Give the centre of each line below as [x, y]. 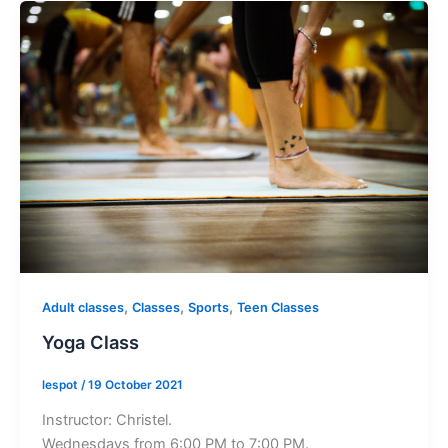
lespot [61, 385]
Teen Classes [277, 307]
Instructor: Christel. [106, 420]
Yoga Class [90, 341]
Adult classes [82, 307]
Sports [208, 307]
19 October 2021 [135, 385]
